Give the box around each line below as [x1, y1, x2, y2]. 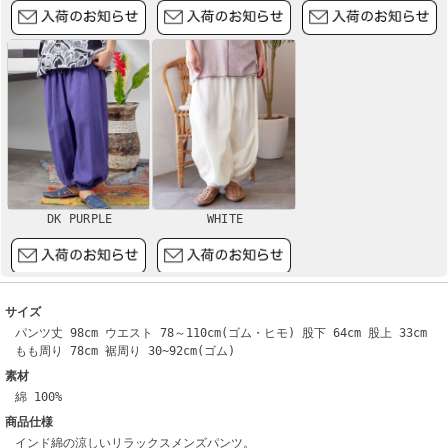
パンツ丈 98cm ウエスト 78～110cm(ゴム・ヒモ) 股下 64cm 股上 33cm [15, 326, 427, 341]
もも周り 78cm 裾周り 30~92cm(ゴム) [15, 344, 235, 359]
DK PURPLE [46, 212, 113, 227]
